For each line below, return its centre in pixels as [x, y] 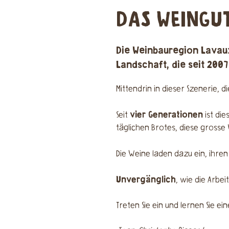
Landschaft [141, 65]
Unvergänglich [146, 180]
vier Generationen [166, 115]
